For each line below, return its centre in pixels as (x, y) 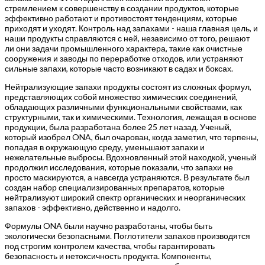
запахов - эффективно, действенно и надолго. (93, 207)
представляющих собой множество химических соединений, (121, 96)
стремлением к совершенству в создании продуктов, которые (122, 8)
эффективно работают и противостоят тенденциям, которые (121, 18)
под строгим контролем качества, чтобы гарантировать (110, 245)
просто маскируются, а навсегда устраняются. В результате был (127, 177)
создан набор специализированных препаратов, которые (115, 187)
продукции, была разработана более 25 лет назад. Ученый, (118, 127)
